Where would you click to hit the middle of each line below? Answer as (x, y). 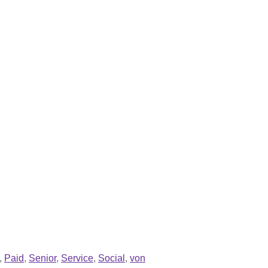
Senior (42, 258)
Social (112, 258)
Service (77, 258)
